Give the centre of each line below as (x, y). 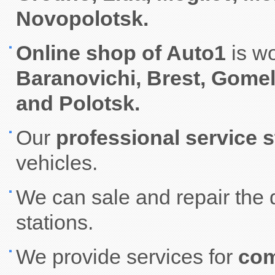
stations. (54, 222)
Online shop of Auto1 (123, 53)
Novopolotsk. (82, 18)
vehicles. (56, 163)
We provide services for (127, 257)
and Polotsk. (78, 103)
